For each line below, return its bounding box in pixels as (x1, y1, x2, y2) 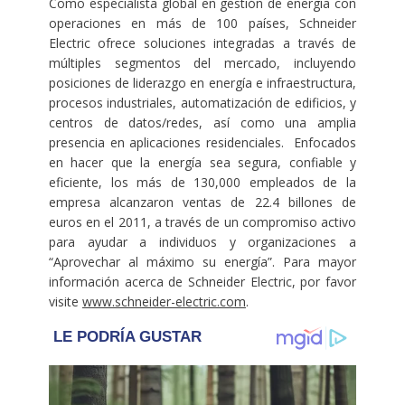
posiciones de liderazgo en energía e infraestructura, (48, 74, 357, 92)
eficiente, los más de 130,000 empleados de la (48, 174, 357, 192)
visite (48, 293, 82, 311)
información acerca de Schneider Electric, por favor (48, 273, 357, 291)
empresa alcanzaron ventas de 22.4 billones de (48, 193, 357, 212)
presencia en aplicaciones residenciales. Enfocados (48, 134, 357, 152)
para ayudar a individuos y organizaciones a (48, 233, 357, 251)
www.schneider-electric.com (81, 293, 246, 311)
